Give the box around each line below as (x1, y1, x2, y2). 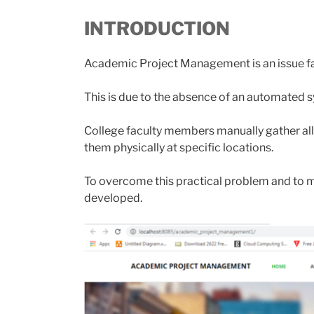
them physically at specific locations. (84, 140, 273, 154)
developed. (84, 191, 144, 205)
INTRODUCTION (84, 18, 230, 40)
